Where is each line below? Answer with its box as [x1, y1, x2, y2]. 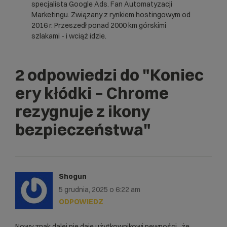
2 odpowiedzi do [15, 64, 142, 85]
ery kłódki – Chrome [15, 83, 169, 103]
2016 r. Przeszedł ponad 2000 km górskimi [31, 20, 166, 30]
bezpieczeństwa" [15, 119, 151, 139]
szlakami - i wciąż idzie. [31, 31, 106, 41]
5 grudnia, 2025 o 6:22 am [59, 184, 140, 194]
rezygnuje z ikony [15, 101, 150, 121]
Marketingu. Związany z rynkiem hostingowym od [31, 10, 191, 19]
